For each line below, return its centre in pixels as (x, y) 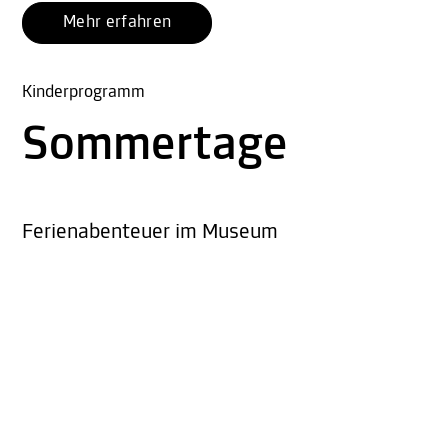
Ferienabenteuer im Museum (150, 233)
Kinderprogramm (83, 93)
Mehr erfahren (117, 23)
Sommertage (155, 147)
